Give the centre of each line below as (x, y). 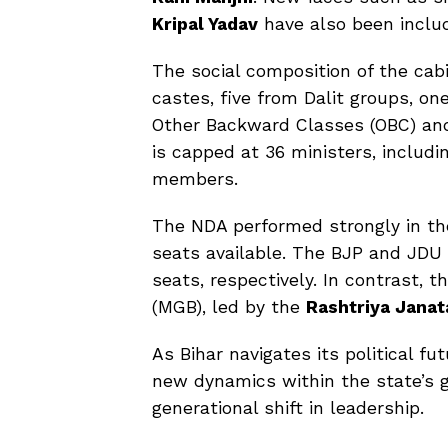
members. (195, 178)
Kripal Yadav (205, 23)
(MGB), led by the (229, 306)
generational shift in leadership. (288, 407)
